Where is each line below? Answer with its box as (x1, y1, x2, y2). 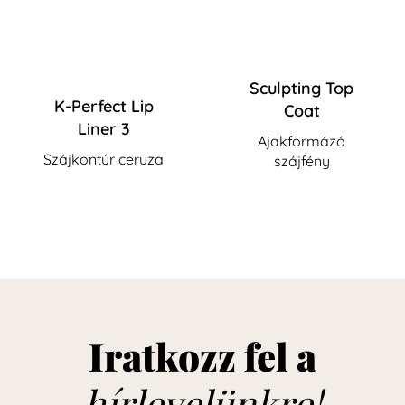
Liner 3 (77, 118, 130, 139)
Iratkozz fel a (89, 330, 316, 381)
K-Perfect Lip (53, 95, 154, 117)
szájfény (273, 151, 330, 170)
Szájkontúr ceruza (43, 149, 164, 168)
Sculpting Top (250, 77, 353, 99)
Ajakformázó (258, 131, 345, 150)
